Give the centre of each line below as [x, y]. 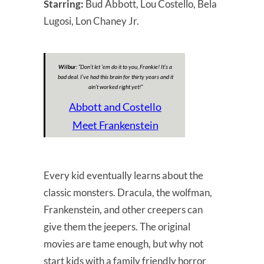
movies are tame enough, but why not [123, 243]
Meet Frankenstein [115, 125]
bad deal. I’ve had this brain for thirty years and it [115, 76]
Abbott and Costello [115, 106]
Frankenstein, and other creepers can [123, 209]
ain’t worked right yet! [114, 86]
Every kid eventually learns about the [123, 175]
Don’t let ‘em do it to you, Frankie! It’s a [126, 66]
